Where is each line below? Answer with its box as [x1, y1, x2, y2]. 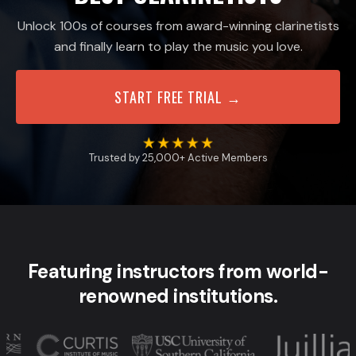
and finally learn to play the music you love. [53, 37, 303, 55]
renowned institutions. [78, 283, 278, 308]
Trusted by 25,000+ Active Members [88, 150, 268, 164]
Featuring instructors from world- [27, 258, 329, 284]
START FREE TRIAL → [114, 86, 242, 107]
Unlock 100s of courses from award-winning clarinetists [17, 17, 339, 34]
